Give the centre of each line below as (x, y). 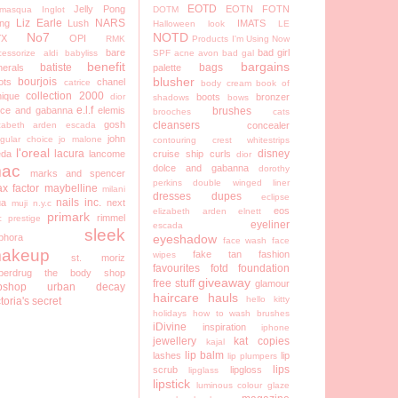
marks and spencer (78, 174)
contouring (175, 140)
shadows (171, 98)
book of (273, 84)
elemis (111, 111)
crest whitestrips (251, 140)
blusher (174, 82)
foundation (264, 269)
